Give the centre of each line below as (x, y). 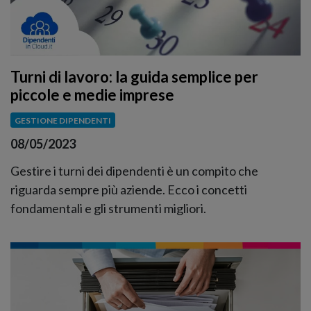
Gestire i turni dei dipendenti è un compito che (134, 171)
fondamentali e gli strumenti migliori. (108, 209)
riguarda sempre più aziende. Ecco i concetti (129, 190)
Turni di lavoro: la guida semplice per (134, 76)
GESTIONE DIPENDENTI (62, 120)
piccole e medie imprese (92, 94)
